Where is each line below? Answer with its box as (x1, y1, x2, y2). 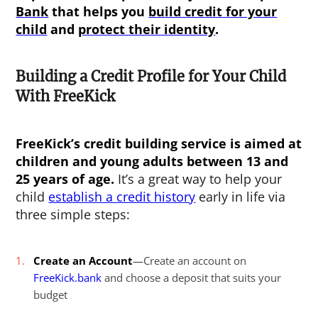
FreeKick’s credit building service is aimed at (16, 135, 302, 153)
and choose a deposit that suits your (102, 270, 282, 285)
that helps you (48, 3, 149, 21)
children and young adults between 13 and (16, 153, 289, 170)
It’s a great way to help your (114, 170, 283, 188)
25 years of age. (16, 170, 115, 188)
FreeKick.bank (33, 270, 102, 285)
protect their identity (78, 21, 216, 38)
